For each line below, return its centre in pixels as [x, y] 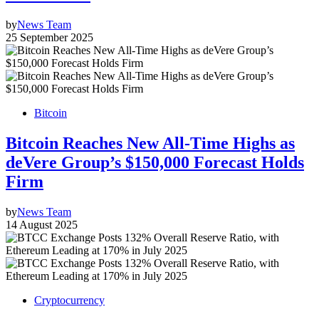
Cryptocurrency [69, 300]
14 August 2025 [42, 224]
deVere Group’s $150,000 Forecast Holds [155, 162]
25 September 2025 [49, 37]
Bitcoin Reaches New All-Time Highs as [150, 143]
